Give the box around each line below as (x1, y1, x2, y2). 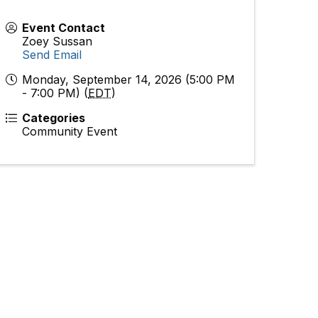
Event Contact (22, 20, 106, 35)
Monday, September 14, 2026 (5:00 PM (22, 72, 236, 87)
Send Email (22, 47, 82, 62)
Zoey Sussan (22, 33, 93, 48)
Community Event (22, 124, 118, 138)
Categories (22, 110, 86, 125)
